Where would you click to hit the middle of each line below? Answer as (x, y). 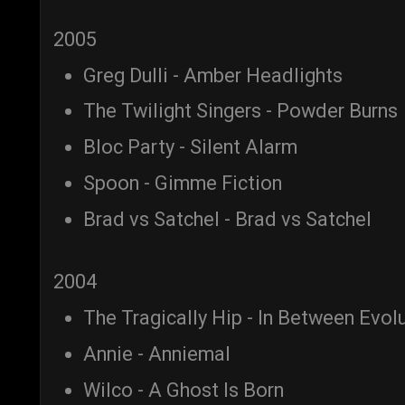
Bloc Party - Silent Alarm (190, 147)
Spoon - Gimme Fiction (183, 183)
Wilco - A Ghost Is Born (184, 390)
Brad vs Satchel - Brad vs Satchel (227, 219)
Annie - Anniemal (157, 353)
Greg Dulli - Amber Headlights (213, 75)
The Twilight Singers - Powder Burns (240, 111)
